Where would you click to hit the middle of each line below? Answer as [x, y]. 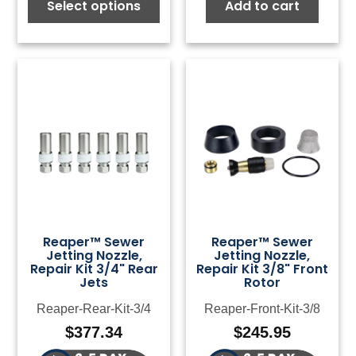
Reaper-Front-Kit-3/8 [262, 308]
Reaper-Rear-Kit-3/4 [94, 308]
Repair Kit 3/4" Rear [94, 269]
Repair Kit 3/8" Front [262, 269]
